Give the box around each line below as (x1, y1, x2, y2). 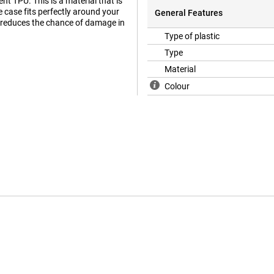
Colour (165, 81, 190, 92)
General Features (155, 8, 223, 18)
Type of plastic (165, 31, 220, 42)
